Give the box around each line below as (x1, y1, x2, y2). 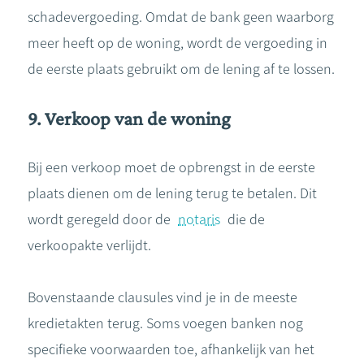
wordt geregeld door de (28, 210, 174, 228)
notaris (178, 210, 220, 228)
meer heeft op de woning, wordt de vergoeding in (28, 34, 327, 52)
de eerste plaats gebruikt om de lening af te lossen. (28, 60, 335, 78)
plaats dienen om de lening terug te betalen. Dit (28, 184, 317, 202)
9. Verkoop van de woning (28, 107, 231, 129)
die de (224, 210, 265, 228)
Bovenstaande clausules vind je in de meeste (28, 288, 297, 306)
